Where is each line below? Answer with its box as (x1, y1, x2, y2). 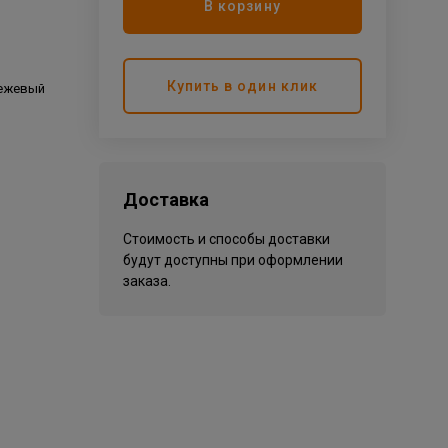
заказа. (122, 273, 171, 289)
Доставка (122, 189, 209, 210)
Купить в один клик (166, 77, 318, 94)
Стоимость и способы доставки (122, 231, 330, 247)
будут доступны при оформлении (122, 252, 343, 268)
